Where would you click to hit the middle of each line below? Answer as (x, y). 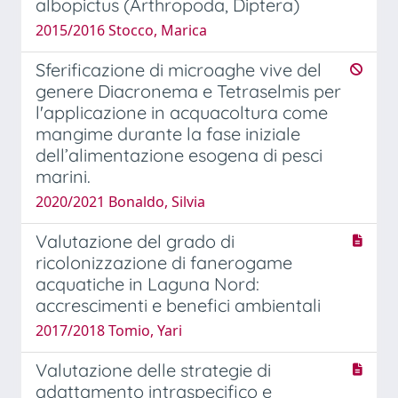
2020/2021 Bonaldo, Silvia (120, 201)
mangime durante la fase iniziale (168, 133)
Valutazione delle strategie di (153, 370)
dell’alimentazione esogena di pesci (179, 155)
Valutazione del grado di (135, 241)
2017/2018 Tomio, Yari (109, 330)
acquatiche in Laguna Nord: (147, 283)
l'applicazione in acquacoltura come (182, 112)
